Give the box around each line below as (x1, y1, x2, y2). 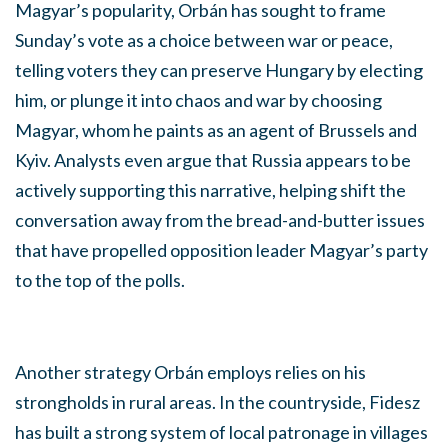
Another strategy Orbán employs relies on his (15, 360, 366, 383)
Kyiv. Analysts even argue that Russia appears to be (15, 148, 411, 171)
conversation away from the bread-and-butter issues (15, 208, 425, 231)
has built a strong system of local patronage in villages (15, 420, 428, 443)
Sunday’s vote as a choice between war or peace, (15, 28, 393, 51)
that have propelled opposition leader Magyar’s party (15, 238, 428, 261)
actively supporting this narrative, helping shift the (15, 178, 406, 201)
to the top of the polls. (15, 268, 185, 291)
